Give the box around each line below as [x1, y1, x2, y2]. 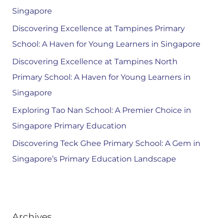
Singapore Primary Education [12, 121, 127, 131]
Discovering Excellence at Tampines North [12, 57, 178, 67]
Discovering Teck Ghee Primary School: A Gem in [12, 139, 200, 148]
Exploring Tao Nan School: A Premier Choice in [12, 106, 191, 115]
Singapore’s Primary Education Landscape [12, 154, 176, 164]
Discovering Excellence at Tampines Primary [12, 24, 185, 34]
